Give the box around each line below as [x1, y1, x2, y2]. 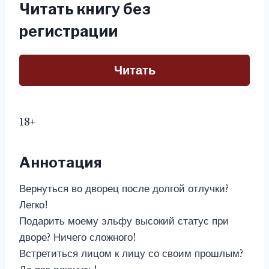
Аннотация [19, 154, 102, 171]
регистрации [19, 22, 118, 40]
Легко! [19, 199, 48, 211]
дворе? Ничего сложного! [19, 231, 136, 244]
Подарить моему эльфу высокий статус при [19, 215, 229, 228]
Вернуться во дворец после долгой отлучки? [19, 183, 229, 195]
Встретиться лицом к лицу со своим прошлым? [19, 247, 243, 260]
